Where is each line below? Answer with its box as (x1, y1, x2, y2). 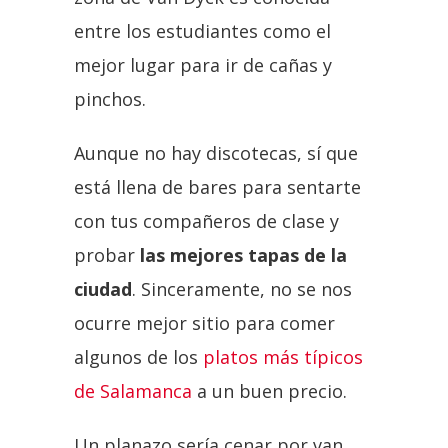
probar (74, 242, 140, 267)
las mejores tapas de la (140, 242, 347, 267)
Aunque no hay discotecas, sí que (74, 140, 358, 165)
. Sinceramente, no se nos (132, 276, 352, 301)
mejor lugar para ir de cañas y (74, 52, 332, 77)
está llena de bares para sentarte (74, 174, 361, 199)
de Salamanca (74, 378, 192, 403)
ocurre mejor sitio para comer (74, 310, 335, 335)
